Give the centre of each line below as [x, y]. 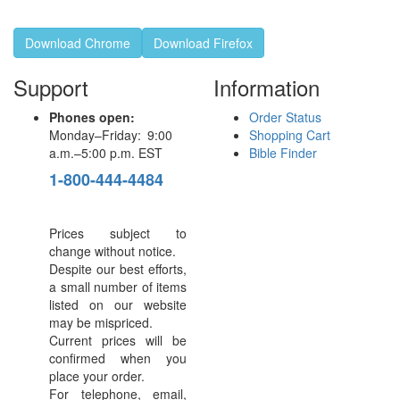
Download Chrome [78, 43]
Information [267, 87]
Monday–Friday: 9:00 [111, 135]
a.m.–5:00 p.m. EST [106, 153]
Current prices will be [118, 340]
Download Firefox [203, 43]
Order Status [285, 117]
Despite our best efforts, [118, 269]
